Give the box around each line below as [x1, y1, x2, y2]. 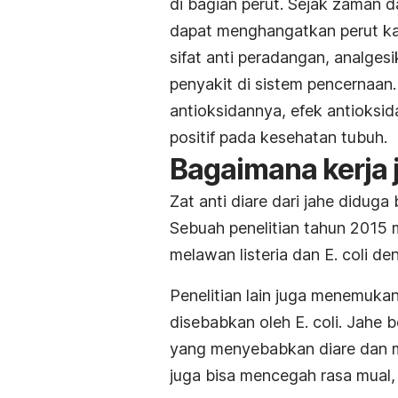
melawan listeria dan [170, 244, 324, 264]
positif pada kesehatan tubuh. [170, 127, 387, 147]
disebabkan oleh [170, 312, 295, 331]
